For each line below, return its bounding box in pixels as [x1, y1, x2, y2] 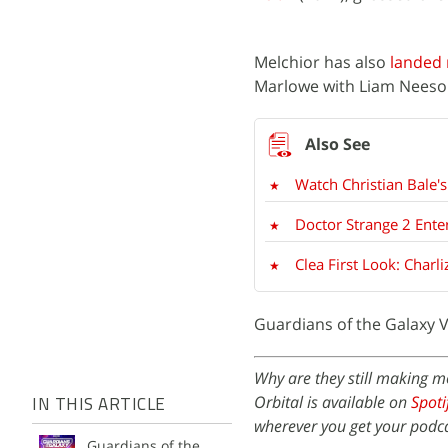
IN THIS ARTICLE [32, 397, 166, 414]
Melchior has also [254, 51, 390, 73]
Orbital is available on [254, 391, 411, 413]
